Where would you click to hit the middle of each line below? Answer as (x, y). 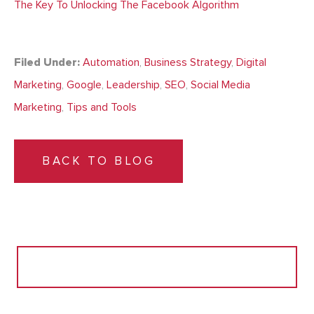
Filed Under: (47, 63)
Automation (111, 63)
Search (33, 254)
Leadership (133, 85)
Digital (251, 63)
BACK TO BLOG (98, 161)
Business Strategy (188, 63)
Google (84, 85)
